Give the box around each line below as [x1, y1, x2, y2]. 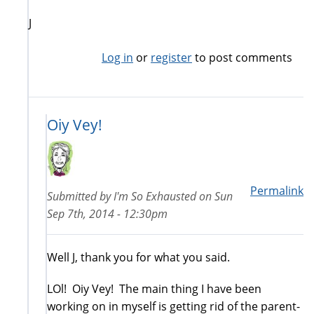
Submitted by [47, 188, 114, 204]
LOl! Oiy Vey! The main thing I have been [47, 280, 261, 296]
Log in [102, 49, 133, 65]
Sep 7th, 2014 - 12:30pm [47, 205, 168, 221]
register [151, 49, 192, 65]
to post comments [192, 49, 292, 65]
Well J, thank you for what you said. [47, 249, 235, 265]
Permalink [250, 182, 303, 198]
